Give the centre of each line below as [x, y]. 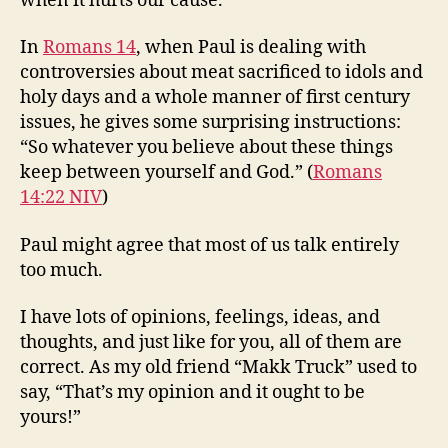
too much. [61, 270]
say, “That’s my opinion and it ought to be [192, 392]
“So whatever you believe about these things [206, 147]
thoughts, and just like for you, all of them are [211, 342]
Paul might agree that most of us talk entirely [209, 245]
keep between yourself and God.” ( [166, 172]
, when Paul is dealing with [251, 47]
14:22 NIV [61, 197]
